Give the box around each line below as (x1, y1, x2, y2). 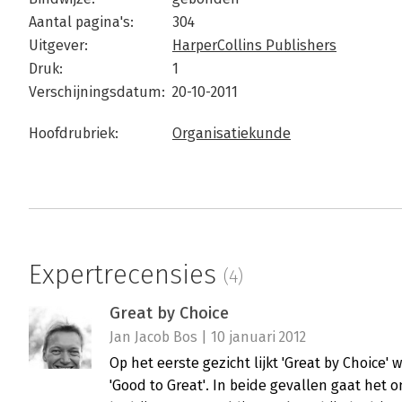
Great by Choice (109, 303, 229, 324)
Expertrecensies (29, 258, 223, 292)
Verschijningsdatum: (29, 83, 165, 101)
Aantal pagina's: (29, 13, 134, 31)
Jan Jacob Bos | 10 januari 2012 (109, 328, 306, 346)
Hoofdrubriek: (29, 125, 118, 143)
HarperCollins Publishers (172, 37, 336, 55)
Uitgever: (29, 37, 88, 55)
